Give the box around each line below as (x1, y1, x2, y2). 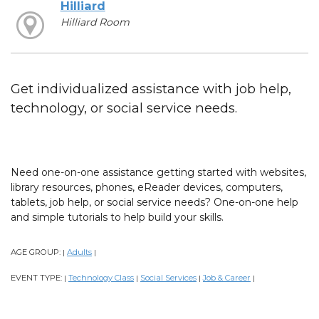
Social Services (140, 272, 197, 283)
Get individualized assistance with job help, (11, 80, 291, 97)
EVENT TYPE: (11, 272, 64, 283)
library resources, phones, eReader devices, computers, (11, 180, 283, 194)
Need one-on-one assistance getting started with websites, (11, 165, 306, 179)
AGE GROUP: (11, 246, 63, 257)
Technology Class (68, 272, 134, 283)
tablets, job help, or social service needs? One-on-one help (11, 195, 298, 209)
